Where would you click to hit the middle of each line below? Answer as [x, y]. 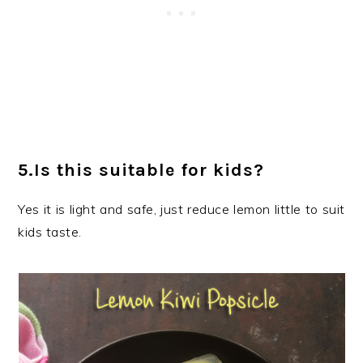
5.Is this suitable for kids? [141, 170]
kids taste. [50, 232]
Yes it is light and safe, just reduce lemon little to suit [181, 209]
